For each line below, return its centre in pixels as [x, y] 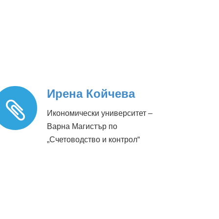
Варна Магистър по [82, 127]
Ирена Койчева [91, 94]
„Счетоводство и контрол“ [93, 140]
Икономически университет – [100, 113]
